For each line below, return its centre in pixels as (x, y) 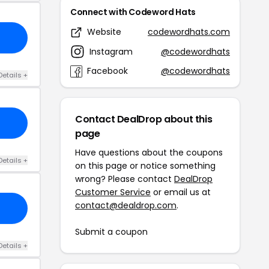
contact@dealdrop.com (126, 206)
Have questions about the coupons (149, 153)
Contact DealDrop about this (144, 119)
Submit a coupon (111, 232)
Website (104, 32)
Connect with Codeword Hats (133, 12)
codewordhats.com (189, 32)
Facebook (107, 71)
